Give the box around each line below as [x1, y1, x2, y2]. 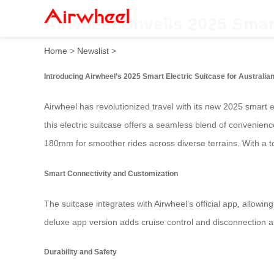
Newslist [77, 45, 109, 56]
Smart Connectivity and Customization [44, 169, 178, 177]
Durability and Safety [44, 248, 117, 256]
